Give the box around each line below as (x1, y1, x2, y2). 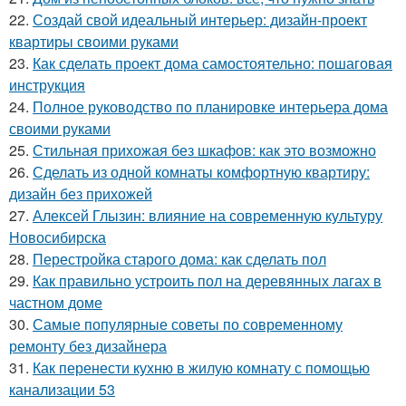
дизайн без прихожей (9, 183, 152, 205)
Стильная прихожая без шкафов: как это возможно (33, 140, 376, 161)
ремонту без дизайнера (9, 335, 167, 357)
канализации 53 (9, 379, 115, 401)
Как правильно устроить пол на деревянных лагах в (33, 270, 382, 292)
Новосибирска (9, 227, 106, 248)
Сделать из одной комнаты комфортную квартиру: (33, 161, 370, 183)
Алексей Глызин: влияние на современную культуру (33, 205, 382, 227)
